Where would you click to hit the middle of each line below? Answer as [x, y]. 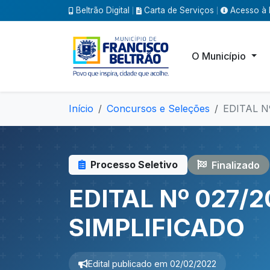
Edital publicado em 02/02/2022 [152, 264]
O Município [220, 56]
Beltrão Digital [103, 10]
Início [81, 108]
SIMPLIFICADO [157, 228]
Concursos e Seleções [158, 108]
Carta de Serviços [179, 10]
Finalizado [236, 165]
